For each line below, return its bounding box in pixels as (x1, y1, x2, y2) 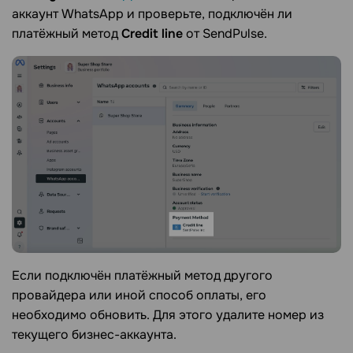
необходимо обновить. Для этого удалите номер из (12, 307, 324, 324)
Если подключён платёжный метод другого (12, 267, 273, 284)
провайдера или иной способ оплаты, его (12, 287, 266, 304)
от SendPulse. (183, 24, 267, 42)
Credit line (121, 24, 183, 42)
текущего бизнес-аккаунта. (12, 326, 176, 344)
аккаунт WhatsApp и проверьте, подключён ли (12, 5, 292, 22)
